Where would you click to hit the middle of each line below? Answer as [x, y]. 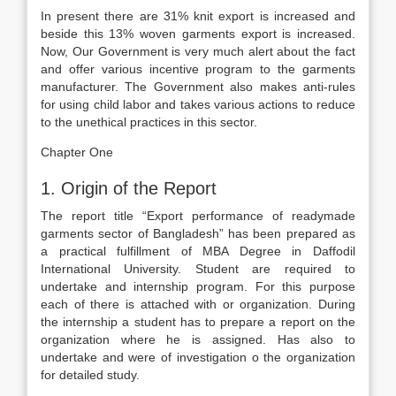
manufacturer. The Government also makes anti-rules [198, 87]
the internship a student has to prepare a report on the [198, 322]
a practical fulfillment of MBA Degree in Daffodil [198, 251]
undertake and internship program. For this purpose [198, 286]
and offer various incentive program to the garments [198, 69]
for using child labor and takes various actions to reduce [198, 104]
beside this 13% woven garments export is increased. [198, 34]
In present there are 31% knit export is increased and [198, 16]
